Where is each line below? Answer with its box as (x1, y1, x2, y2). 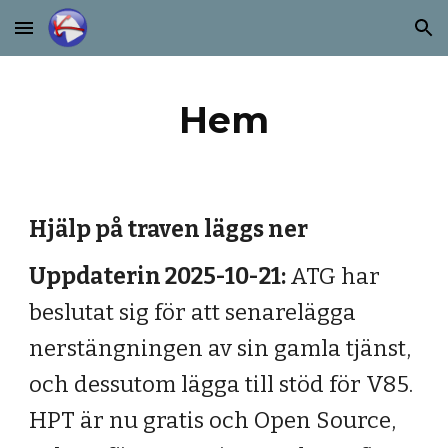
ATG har (290, 263, 381, 290)
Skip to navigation (307, 28, 432, 46)
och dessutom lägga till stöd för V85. (29, 371, 414, 398)
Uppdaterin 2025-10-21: (29, 263, 291, 290)
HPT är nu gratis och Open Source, (29, 407, 397, 434)
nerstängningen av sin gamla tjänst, (29, 335, 412, 362)
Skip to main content (16, 28, 158, 46)
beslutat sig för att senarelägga (29, 299, 357, 326)
